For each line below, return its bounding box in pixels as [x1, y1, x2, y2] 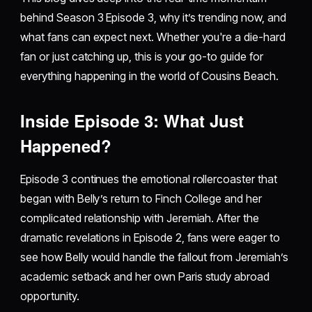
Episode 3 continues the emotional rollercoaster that [20, 172, 277, 187]
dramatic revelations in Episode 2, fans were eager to [20, 231, 280, 245]
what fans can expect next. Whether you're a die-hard [20, 30, 286, 45]
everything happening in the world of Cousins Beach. [20, 69, 279, 84]
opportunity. [20, 289, 79, 304]
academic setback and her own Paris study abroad [20, 270, 270, 284]
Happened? [20, 134, 112, 158]
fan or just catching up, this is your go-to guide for [20, 49, 263, 64]
